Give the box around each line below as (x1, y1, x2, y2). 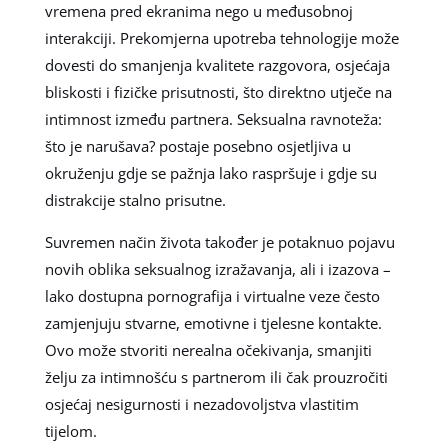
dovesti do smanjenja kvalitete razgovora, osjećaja (44, 54, 390, 75)
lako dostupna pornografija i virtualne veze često (44, 285, 380, 306)
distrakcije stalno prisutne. (44, 189, 226, 210)
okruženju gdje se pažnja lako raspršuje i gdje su (44, 162, 377, 183)
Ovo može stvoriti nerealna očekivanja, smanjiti (44, 339, 372, 360)
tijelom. (44, 420, 97, 441)
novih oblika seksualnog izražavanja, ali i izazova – (44, 258, 391, 279)
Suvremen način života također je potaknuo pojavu (44, 231, 395, 252)
